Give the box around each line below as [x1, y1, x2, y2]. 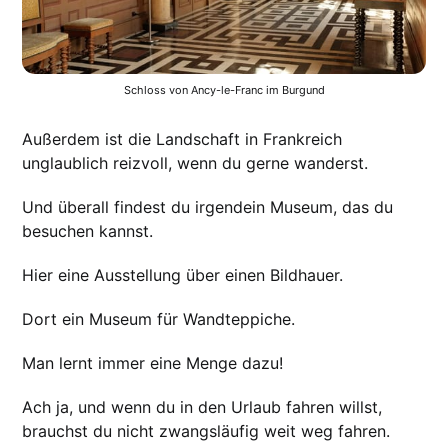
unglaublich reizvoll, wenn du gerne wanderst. [22, 152, 369, 173]
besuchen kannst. [22, 220, 154, 241]
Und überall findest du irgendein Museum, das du [22, 196, 394, 217]
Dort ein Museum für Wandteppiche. [22, 308, 296, 329]
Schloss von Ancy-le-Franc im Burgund [123, 82, 325, 97]
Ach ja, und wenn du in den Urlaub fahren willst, [22, 396, 383, 417]
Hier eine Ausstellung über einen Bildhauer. [22, 264, 344, 285]
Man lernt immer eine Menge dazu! [22, 352, 284, 373]
